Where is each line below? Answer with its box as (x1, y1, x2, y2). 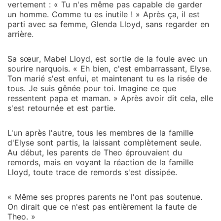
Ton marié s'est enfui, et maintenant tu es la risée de (7, 74, 207, 83)
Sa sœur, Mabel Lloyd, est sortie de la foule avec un (7, 54, 207, 64)
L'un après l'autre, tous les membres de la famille (7, 128, 193, 138)
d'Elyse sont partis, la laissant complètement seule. (7, 138, 201, 147)
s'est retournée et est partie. (7, 103, 115, 113)
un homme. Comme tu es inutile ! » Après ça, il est (7, 9, 200, 19)
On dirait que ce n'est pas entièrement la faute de (7, 202, 197, 212)
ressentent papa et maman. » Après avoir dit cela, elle (7, 93, 213, 103)
